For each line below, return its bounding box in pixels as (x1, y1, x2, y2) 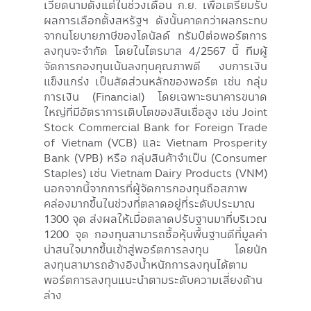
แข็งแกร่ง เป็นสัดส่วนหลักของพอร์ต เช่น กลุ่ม (44, 73, 267, 89)
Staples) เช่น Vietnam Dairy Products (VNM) (44, 165, 267, 180)
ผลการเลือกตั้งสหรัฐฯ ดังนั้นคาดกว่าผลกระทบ (44, 12, 267, 28)
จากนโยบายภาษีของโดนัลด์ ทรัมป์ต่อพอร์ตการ (44, 27, 267, 43)
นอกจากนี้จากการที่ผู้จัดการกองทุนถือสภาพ (44, 180, 247, 196)
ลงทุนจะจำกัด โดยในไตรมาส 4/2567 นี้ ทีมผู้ (44, 42, 267, 58)
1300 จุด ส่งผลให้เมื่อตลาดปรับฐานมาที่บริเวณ (44, 210, 267, 226)
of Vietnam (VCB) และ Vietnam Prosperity (44, 134, 267, 150)
